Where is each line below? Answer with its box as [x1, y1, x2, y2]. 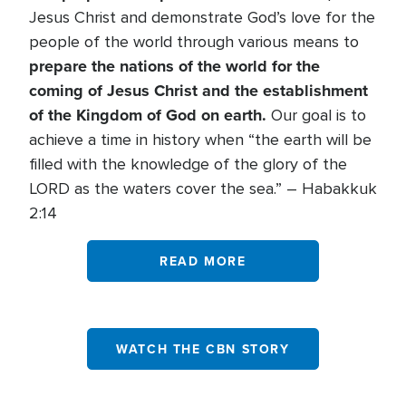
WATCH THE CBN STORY [116, 339, 290, 358]
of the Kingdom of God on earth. [29, 103, 266, 127]
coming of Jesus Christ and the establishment [29, 79, 368, 102]
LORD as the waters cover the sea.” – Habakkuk [29, 179, 377, 198]
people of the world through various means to [29, 32, 359, 52]
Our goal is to [266, 105, 366, 125]
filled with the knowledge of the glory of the [29, 154, 347, 174]
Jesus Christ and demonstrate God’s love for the [29, 7, 375, 27]
